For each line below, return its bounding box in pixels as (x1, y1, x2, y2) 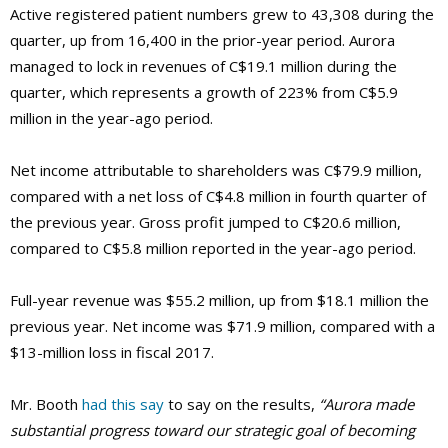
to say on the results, (164, 394, 319, 415)
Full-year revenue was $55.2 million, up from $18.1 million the (10, 290, 429, 311)
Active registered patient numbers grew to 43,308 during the (10, 4, 434, 25)
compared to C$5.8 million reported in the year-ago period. (10, 238, 416, 259)
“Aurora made (319, 394, 414, 415)
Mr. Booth (10, 394, 82, 415)
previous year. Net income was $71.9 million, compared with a (10, 316, 435, 337)
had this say (82, 394, 164, 415)
